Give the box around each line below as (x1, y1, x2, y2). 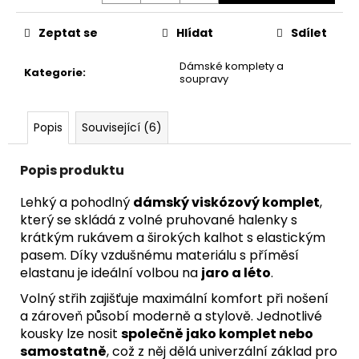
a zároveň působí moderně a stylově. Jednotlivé (20, 306, 322, 325)
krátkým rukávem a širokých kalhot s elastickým (20, 228, 325, 247)
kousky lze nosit (20, 324, 121, 343)
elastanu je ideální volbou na (20, 263, 201, 282)
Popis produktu (20, 160, 124, 179)
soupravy (179, 71, 228, 87)
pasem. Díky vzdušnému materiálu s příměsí (20, 245, 299, 264)
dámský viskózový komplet (133, 192, 320, 212)
